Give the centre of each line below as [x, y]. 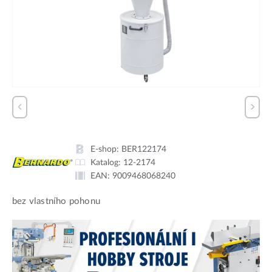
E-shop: [106, 149]
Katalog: [107, 162]
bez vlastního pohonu [56, 201]
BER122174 [144, 149]
